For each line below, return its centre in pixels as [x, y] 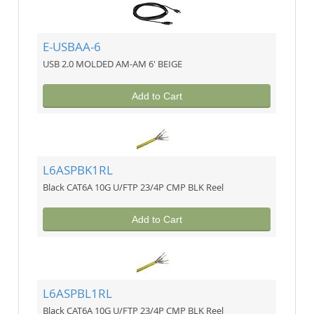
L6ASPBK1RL [78, 170]
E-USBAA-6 [72, 47]
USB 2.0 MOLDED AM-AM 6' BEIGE [113, 63]
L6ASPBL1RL [78, 294]
